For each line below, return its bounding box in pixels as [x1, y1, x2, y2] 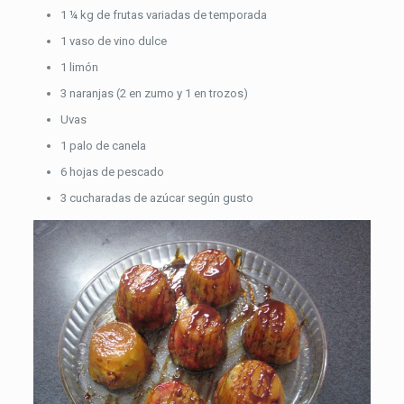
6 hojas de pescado [60, 165, 164, 179]
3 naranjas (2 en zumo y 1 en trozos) [60, 87, 248, 100]
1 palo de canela [60, 139, 146, 152]
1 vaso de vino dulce [60, 34, 167, 48]
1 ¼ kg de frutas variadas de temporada [60, 8, 267, 22]
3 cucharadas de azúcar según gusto [60, 191, 253, 205]
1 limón [60, 60, 98, 74]
